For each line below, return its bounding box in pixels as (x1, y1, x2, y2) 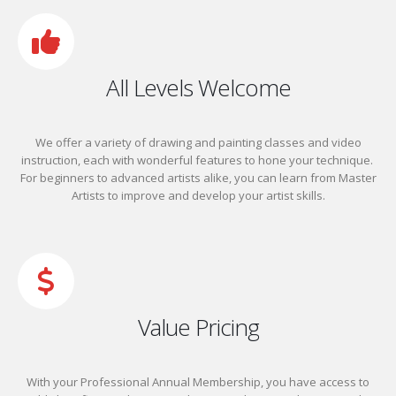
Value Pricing (137, 311, 259, 344)
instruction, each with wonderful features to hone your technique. (20, 152, 376, 169)
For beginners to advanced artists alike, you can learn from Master (19, 170, 377, 187)
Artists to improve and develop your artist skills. (71, 187, 325, 204)
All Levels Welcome (105, 72, 291, 104)
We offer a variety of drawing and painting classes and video (34, 134, 362, 151)
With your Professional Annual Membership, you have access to (27, 374, 369, 391)
